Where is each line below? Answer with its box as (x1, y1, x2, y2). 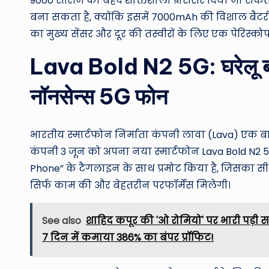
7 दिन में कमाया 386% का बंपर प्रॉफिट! (42, 230, 214, 244)
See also (42, 213, 81, 228)
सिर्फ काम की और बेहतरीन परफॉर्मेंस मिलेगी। (30, 178, 231, 192)
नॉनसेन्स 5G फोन (30, 82, 168, 110)
